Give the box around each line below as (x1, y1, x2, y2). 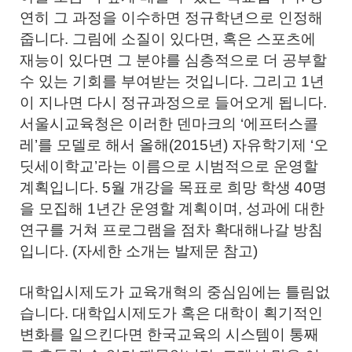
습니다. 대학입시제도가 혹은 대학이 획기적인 (20, 305, 323, 321)
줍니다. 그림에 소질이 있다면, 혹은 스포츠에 (20, 31, 316, 47)
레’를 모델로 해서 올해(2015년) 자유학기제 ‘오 (20, 137, 328, 153)
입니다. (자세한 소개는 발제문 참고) (20, 243, 258, 259)
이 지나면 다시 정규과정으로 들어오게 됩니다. (20, 94, 327, 111)
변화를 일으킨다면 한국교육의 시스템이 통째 (20, 326, 319, 343)
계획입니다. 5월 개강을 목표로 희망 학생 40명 (20, 179, 327, 196)
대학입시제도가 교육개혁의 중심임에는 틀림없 (20, 284, 330, 300)
